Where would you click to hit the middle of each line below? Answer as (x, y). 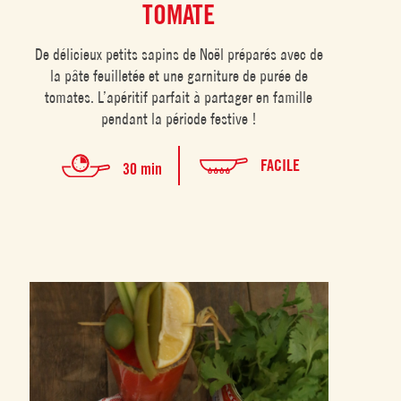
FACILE (280, 165)
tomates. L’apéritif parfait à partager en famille (179, 98)
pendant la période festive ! (179, 119)
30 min (142, 168)
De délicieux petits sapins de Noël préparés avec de (179, 55)
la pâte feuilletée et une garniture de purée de (179, 76)
